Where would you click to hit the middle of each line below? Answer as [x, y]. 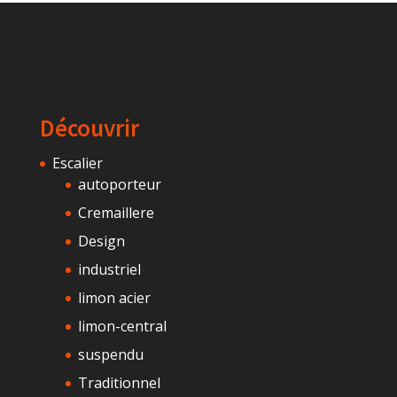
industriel [109, 269]
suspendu [110, 354]
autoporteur [119, 184]
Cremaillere [116, 212]
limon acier [114, 297]
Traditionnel [119, 382]
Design [101, 241]
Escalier [77, 163]
